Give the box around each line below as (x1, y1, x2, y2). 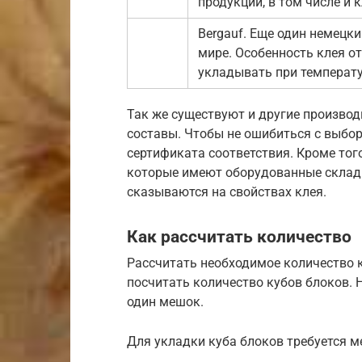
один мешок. (127, 294, 204, 310)
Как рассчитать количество (127, 226, 351, 246)
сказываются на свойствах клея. (127, 184, 326, 200)
